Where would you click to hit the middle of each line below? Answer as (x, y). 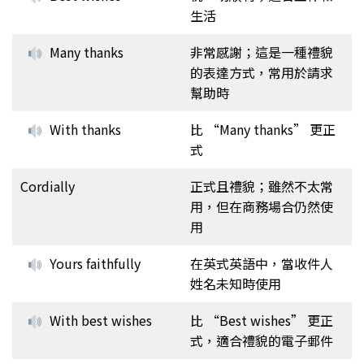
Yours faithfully (95, 263)
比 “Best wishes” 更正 (262, 320)
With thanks (86, 129)
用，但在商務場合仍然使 (262, 206)
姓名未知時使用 (236, 283)
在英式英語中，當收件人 (262, 263)
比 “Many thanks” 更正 (263, 129)
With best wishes (101, 320)
